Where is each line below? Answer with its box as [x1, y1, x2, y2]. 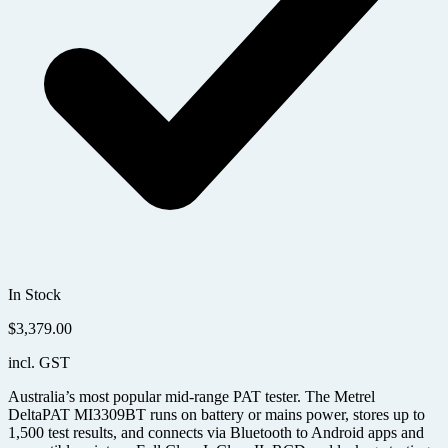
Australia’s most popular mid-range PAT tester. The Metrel [8, 388, 375, 406]
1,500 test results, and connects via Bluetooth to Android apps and [8, 424, 424, 442]
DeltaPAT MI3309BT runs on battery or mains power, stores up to [8, 406, 425, 424]
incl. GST [8, 354, 70, 372]
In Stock [8, 286, 61, 304]
